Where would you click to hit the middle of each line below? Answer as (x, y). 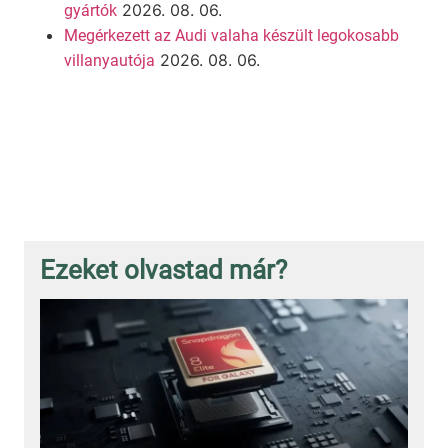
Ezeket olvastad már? (163, 269)
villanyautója (109, 60)
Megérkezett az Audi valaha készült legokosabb (231, 35)
